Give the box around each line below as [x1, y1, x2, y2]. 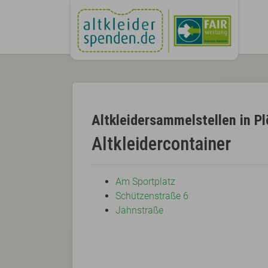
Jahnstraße [115, 205, 163, 217]
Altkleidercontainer [91, 133, 231, 156]
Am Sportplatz [115, 176, 175, 188]
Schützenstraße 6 [115, 190, 188, 202]
